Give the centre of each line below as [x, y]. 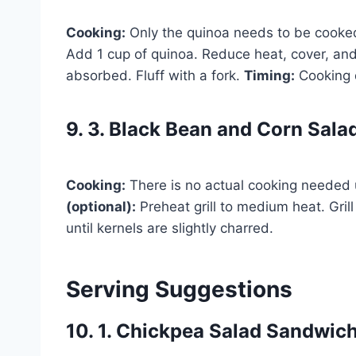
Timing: [269, 75]
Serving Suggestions [179, 289]
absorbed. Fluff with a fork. [155, 75]
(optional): [101, 206]
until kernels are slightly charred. [170, 228]
